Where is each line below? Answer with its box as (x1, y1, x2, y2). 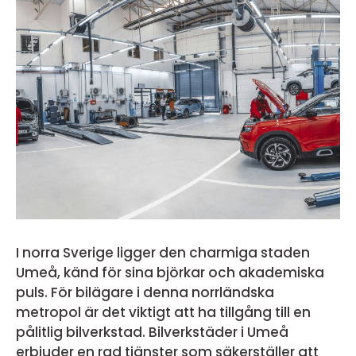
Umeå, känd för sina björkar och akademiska (16, 263, 324, 282)
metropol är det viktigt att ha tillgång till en (16, 303, 311, 322)
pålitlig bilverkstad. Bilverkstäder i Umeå (16, 323, 288, 342)
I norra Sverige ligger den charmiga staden (16, 243, 310, 262)
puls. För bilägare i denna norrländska (16, 283, 274, 302)
